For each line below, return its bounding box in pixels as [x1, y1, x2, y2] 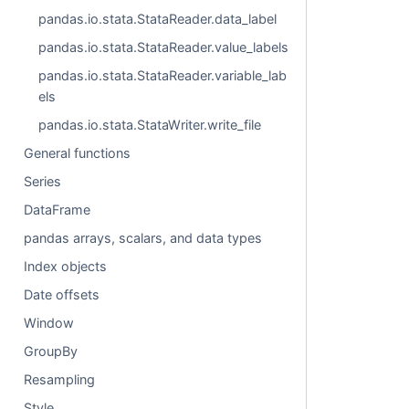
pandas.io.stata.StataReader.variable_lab [38, 68, 288, 83]
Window [24, 315, 75, 330]
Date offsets [24, 287, 100, 302]
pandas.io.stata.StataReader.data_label [38, 11, 278, 26]
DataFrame [24, 202, 91, 217]
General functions [24, 145, 131, 161]
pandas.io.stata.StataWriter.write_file [38, 117, 262, 132]
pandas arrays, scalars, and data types [24, 230, 263, 246]
